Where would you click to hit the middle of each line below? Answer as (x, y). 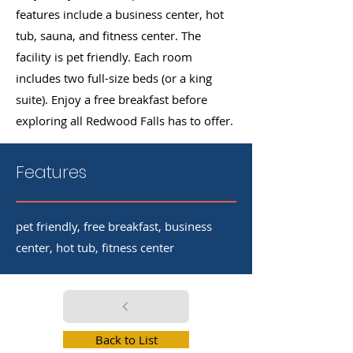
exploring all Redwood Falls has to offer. (124, 121)
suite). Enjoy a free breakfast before (111, 99)
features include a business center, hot (120, 14)
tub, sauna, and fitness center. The (108, 35)
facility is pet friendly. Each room (104, 57)
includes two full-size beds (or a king (114, 78)
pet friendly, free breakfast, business (114, 226)
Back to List (126, 340)
